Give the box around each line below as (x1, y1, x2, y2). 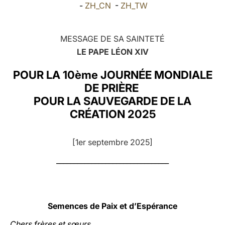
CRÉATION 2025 (69, 107, 156, 121)
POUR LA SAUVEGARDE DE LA (34, 94, 191, 107)
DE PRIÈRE (84, 81, 141, 94)
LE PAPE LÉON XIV (76, 47, 149, 57)
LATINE (159, 12, 185, 22)
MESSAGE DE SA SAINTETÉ (60, 34, 165, 44)
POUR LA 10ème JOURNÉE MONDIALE (13, 68, 212, 81)
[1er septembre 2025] (72, 137, 153, 147)
